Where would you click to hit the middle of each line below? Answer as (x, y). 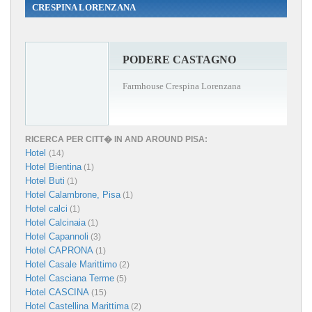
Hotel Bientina (53, 166)
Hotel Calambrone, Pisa (73, 194)
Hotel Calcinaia (55, 222)
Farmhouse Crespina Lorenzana (182, 86)
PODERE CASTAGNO (179, 59)
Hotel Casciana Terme (70, 278)
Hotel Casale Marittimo (71, 264)
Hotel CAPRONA (59, 250)
